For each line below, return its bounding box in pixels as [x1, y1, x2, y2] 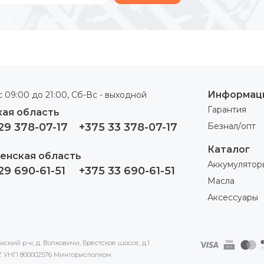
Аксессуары [207, 192, 258, 203]
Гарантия [207, 104, 246, 115]
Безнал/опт [207, 121, 256, 131]
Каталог [207, 144, 250, 155]
